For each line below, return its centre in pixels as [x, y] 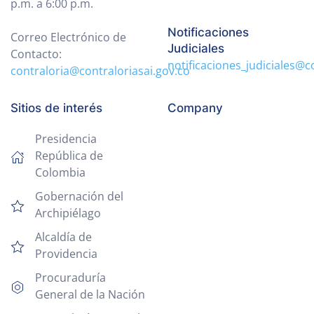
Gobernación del [79, 196]
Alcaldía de [63, 237]
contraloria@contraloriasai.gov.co [100, 70]
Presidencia [66, 138]
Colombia [60, 172]
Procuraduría [70, 277]
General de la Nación [90, 294]
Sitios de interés [56, 108]
